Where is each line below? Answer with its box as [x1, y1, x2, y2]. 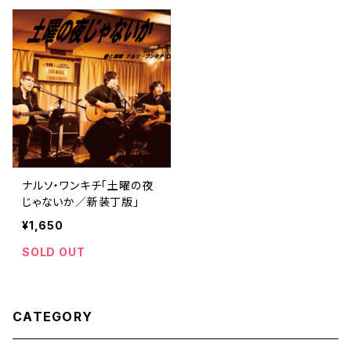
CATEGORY [13, 309, 93, 324]
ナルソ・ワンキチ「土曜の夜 [22, 179, 154, 192]
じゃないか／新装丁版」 [22, 195, 139, 208]
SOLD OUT [22, 245, 85, 259]
